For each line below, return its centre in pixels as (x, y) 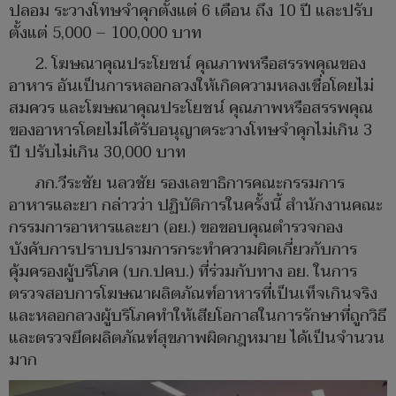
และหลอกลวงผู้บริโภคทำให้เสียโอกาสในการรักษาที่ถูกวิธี (198, 316)
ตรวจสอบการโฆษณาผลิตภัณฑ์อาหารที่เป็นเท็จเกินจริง (193, 293)
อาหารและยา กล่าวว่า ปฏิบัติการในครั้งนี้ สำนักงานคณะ (196, 205)
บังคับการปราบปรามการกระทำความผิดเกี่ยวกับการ (183, 249)
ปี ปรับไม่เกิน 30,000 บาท (97, 152)
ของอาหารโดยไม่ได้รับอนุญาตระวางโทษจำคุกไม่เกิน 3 (190, 130)
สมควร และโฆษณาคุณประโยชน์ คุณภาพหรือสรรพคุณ (191, 108)
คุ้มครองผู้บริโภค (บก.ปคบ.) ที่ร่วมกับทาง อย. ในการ (183, 271)
